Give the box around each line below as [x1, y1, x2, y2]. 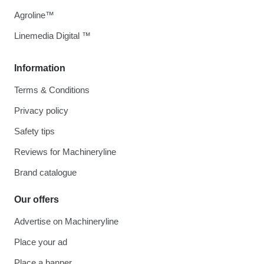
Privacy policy [14, 105, 68, 115]
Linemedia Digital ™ [14, 31, 91, 41]
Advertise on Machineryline [14, 216, 118, 226]
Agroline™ [14, 10, 54, 20]
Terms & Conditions [14, 85, 90, 95]
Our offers [14, 194, 59, 204]
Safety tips [14, 126, 55, 136]
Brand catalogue [14, 167, 77, 177]
